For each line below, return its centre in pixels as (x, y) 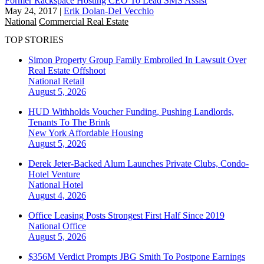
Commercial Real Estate (84, 21)
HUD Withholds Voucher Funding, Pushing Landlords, (131, 112)
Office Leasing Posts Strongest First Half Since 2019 (126, 216)
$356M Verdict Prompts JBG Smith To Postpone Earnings (137, 257)
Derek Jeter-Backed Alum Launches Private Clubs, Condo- (138, 164)
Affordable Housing (106, 133)
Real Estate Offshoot (67, 71)
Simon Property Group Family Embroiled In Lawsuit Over (137, 60)
